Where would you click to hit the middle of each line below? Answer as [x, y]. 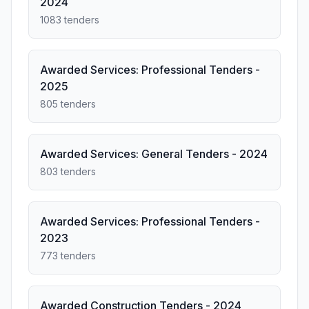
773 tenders [68, 256]
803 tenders [68, 171]
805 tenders [68, 104]
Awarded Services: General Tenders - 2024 [154, 154]
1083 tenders [70, 20]
